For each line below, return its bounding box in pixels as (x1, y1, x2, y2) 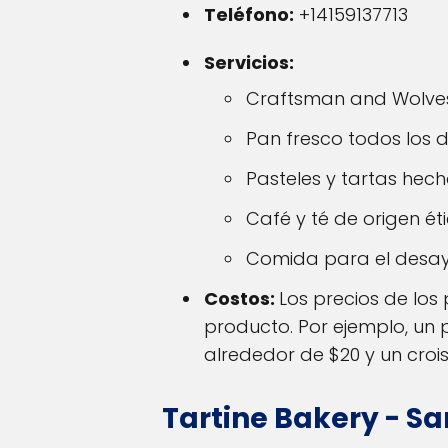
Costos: (204, 286, 279, 312)
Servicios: (204, 50, 294, 76)
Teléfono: (204, 2, 294, 28)
